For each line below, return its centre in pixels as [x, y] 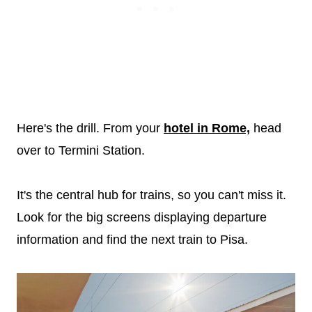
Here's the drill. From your [90, 128]
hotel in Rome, [207, 128]
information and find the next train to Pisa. [134, 239]
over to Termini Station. [81, 150]
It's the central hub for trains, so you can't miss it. [151, 195]
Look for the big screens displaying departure [142, 217]
